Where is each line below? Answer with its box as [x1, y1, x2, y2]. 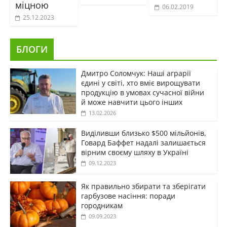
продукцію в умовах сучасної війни [81, 88, 204, 98]
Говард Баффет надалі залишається [81, 138, 206, 148]
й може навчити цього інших [81, 97, 182, 107]
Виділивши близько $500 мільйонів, [81, 128, 206, 138]
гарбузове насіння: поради [81, 191, 175, 201]
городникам [81, 201, 123, 211]
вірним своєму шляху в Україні [81, 147, 188, 158]
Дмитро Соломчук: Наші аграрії [81, 68, 191, 79]
